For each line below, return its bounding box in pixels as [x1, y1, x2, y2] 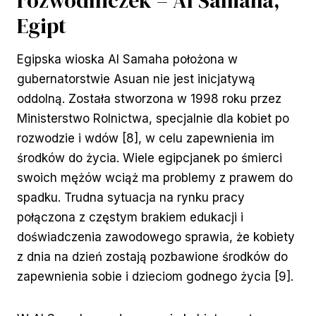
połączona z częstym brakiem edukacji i [17, 210, 243, 225]
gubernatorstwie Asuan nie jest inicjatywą [17, 72, 255, 87]
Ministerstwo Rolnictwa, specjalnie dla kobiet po [17, 111, 289, 126]
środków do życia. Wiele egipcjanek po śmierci [17, 151, 282, 166]
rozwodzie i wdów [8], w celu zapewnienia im [17, 131, 274, 146]
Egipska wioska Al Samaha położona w [17, 52, 238, 67]
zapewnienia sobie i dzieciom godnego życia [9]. [17, 269, 293, 284]
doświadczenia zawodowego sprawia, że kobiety [17, 230, 295, 245]
